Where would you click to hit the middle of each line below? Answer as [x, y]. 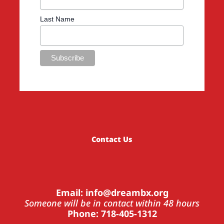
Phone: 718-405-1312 [112, 214]
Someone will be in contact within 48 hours [112, 203]
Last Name [57, 19]
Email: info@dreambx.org [112, 193]
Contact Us [112, 139]
